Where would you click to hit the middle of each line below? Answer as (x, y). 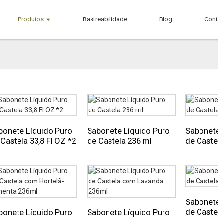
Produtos (31, 19)
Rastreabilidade (105, 19)
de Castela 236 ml (120, 141)
